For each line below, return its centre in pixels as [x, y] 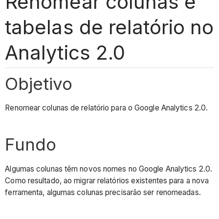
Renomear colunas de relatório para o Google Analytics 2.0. [107, 108]
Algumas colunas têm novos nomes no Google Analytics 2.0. [109, 169]
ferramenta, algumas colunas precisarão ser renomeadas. [103, 192]
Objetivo [39, 83]
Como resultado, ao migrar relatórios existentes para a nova [107, 180]
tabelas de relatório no [109, 27]
